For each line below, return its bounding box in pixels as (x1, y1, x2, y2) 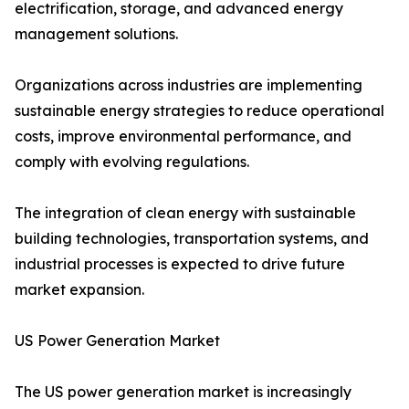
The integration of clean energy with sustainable (15, 204, 356, 223)
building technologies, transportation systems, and (15, 229, 369, 248)
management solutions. (15, 25, 178, 44)
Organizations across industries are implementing (15, 76, 362, 95)
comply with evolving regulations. (15, 152, 249, 172)
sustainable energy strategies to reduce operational (15, 101, 384, 121)
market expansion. (15, 280, 144, 299)
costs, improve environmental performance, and (15, 127, 351, 146)
